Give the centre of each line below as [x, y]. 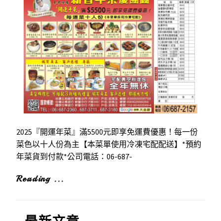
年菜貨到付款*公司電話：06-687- [74, 157]
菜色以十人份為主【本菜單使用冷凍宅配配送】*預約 [109, 144]
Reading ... [40, 179]
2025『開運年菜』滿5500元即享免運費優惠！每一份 [107, 132]
